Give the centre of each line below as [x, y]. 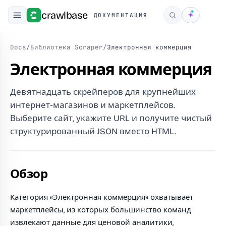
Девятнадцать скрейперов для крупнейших [103, 92]
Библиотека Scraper [67, 47]
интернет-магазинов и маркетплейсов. [93, 105]
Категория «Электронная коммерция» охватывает [102, 197]
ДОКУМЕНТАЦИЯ [121, 15]
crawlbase [65, 15]
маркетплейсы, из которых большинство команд [101, 210]
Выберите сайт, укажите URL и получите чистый [111, 118]
